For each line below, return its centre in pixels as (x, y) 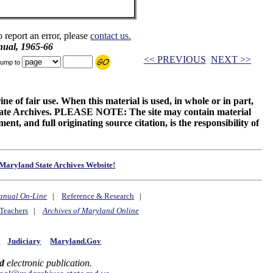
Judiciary (24, 241)
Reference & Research (98, 196)
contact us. (111, 36)
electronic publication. (48, 263)
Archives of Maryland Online (90, 211)
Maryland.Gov (76, 241)
